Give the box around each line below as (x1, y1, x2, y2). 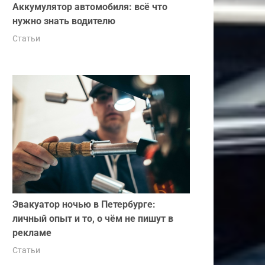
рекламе (12, 227, 51, 238)
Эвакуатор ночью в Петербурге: (12, 198, 156, 210)
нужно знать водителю (12, 15, 115, 27)
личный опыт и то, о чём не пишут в (12, 212, 173, 224)
